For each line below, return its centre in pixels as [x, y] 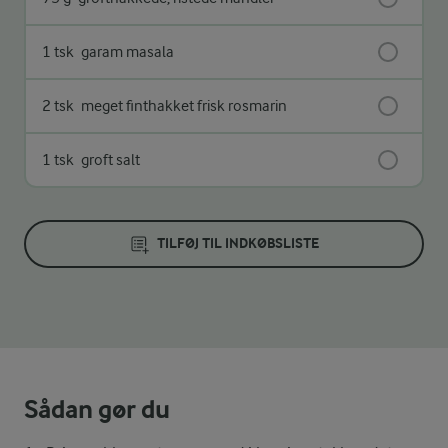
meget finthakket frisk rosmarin [182, 106]
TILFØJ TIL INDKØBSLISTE [238, 244]
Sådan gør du [97, 410]
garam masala [126, 52]
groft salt [109, 160]
